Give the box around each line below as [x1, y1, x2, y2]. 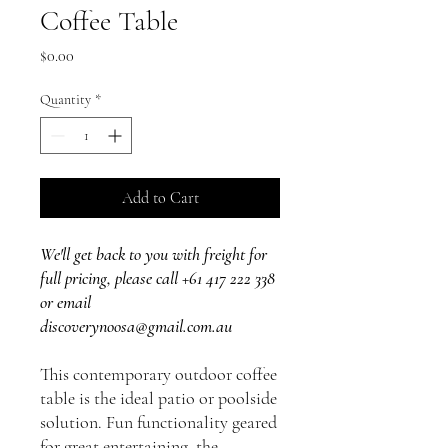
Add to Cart [121, 188, 199, 208]
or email [40, 291, 91, 313]
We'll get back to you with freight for [40, 243, 267, 265]
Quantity [40, 91, 91, 108]
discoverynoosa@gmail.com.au [40, 315, 232, 337]
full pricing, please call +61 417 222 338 [40, 267, 275, 289]
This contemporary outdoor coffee [40, 363, 277, 385]
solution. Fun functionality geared [40, 411, 277, 433]
